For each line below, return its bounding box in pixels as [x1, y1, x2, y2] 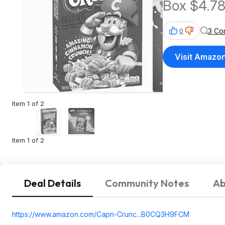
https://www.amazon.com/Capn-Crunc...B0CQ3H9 [12, 210, 174, 218]
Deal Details [24, 177, 81, 189]
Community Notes [105, 177, 189, 189]
